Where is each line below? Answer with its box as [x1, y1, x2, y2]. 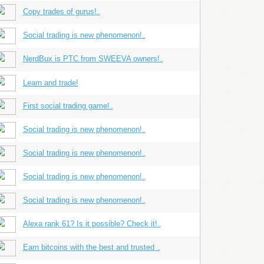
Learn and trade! [22, 78, 78, 87]
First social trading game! [22, 101, 110, 110]
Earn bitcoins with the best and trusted [22, 243, 157, 252]
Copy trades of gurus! [22, 7, 97, 16]
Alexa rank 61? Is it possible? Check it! [22, 219, 157, 228]
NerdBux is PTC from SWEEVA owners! [22, 54, 160, 63]
